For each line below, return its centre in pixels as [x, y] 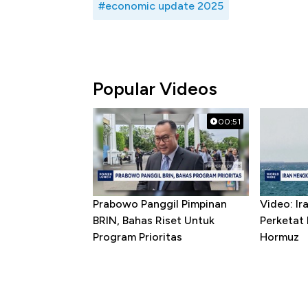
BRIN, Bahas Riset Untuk [154, 221]
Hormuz [280, 237]
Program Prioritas [137, 237]
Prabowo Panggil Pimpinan [160, 204]
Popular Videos [155, 89]
